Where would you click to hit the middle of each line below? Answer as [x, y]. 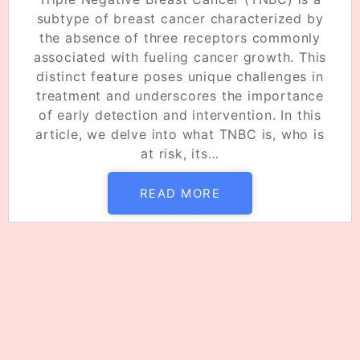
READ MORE [180, 193]
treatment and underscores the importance [180, 95]
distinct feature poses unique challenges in [180, 76]
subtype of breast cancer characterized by [180, 18]
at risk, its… [180, 153]
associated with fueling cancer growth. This [180, 57]
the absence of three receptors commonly [180, 37]
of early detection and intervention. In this [180, 115]
